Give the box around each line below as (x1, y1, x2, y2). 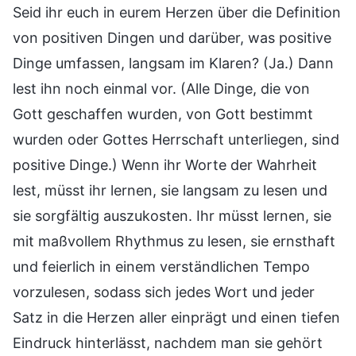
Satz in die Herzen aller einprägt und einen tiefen (13, 309, 340, 327)
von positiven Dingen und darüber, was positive (13, 29, 331, 47)
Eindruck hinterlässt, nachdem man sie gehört (13, 335, 323, 352)
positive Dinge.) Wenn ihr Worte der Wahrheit (13, 157, 317, 174)
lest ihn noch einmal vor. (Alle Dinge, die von (13, 80, 310, 98)
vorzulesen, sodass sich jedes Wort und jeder (13, 284, 315, 301)
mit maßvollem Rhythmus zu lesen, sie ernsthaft (13, 233, 335, 250)
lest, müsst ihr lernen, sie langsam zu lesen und (13, 182, 327, 199)
